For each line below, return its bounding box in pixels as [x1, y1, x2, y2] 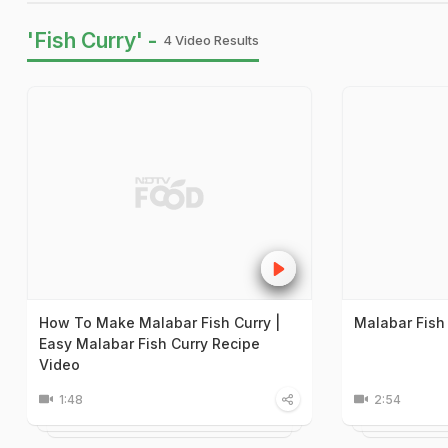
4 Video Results [163, 32, 259, 48]
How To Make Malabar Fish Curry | [39, 313, 280, 331]
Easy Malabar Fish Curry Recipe [39, 334, 260, 352]
